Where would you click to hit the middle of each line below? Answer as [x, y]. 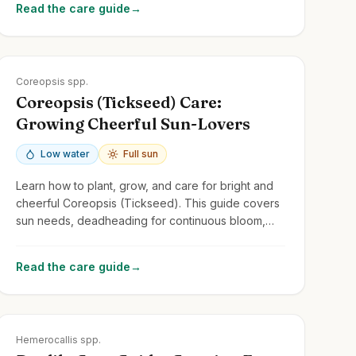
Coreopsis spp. [52, 81]
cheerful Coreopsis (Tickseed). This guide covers [147, 203]
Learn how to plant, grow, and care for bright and [144, 185]
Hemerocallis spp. [58, 339]
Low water [65, 153]
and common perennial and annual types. [123, 238]
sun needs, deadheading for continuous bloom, [140, 220]
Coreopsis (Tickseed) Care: [118, 102]
